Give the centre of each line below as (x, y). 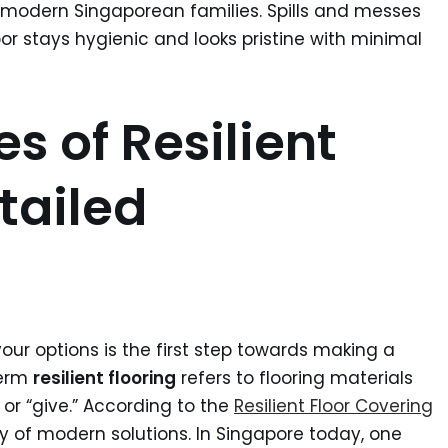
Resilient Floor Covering (333, 406)
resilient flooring (104, 378)
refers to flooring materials (294, 378)
